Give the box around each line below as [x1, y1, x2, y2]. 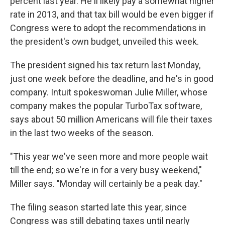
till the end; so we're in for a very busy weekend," [10, 165, 202, 175]
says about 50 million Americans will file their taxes [10, 114, 212, 125]
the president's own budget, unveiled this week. [10, 36, 199, 47]
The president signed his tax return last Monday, [10, 60, 200, 70]
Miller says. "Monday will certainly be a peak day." [10, 178, 202, 189]
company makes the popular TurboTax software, [10, 100, 202, 111]
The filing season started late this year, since [10, 202, 187, 212]
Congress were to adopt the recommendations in [10, 23, 206, 33]
